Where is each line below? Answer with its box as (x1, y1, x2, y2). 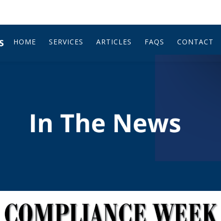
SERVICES (49, 37, 83, 46)
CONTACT (177, 37, 214, 46)
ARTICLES (96, 37, 132, 46)
